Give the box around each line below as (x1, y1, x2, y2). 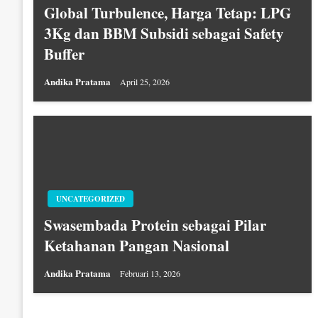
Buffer (44, 43, 84, 65)
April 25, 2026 (120, 75, 170, 87)
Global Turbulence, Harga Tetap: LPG (44, 1, 291, 23)
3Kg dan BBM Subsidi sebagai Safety (44, 22, 284, 44)
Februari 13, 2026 (120, 267, 180, 279)
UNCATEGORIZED (56, 192, 125, 204)
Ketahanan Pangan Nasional (44, 234, 229, 256)
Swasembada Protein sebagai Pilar (44, 214, 266, 236)
